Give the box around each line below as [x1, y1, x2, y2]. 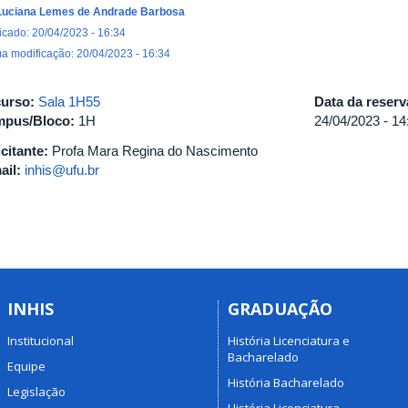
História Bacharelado [228, 373, 344, 391]
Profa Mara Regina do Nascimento [52, 143, 258, 158]
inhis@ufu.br [25, 162, 99, 178]
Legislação [6, 382, 66, 400]
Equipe [6, 357, 46, 374]
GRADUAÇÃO [228, 298, 332, 320]
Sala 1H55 [38, 94, 100, 109]
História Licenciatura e [228, 331, 350, 349]
